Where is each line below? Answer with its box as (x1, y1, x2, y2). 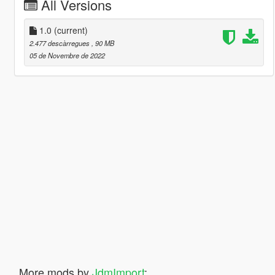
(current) (53, 23, 88, 36)
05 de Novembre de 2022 (29, 50, 105, 60)
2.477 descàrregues (29, 37, 91, 48)
